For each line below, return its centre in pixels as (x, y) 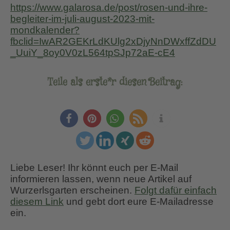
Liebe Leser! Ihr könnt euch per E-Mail (94, 167)
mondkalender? (45, 30)
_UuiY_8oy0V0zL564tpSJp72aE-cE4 (93, 53)
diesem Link (37, 201)
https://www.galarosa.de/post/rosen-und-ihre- (109, 8)
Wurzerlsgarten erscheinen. (72, 190)
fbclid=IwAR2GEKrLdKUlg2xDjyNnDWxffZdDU (113, 42)
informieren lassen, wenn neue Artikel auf (101, 179)
